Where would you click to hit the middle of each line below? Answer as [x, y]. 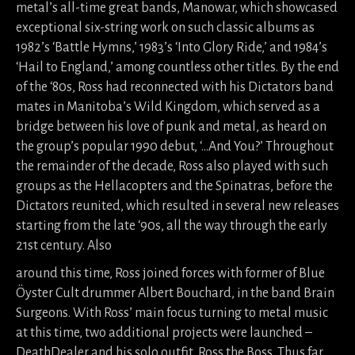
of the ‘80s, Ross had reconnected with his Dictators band [175, 87]
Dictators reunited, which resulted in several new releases [177, 206]
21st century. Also [64, 246]
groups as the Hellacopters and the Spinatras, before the [174, 186]
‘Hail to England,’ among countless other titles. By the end [177, 67]
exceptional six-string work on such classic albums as [165, 28]
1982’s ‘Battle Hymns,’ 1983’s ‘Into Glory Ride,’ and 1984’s [172, 48]
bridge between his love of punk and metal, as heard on [171, 127]
